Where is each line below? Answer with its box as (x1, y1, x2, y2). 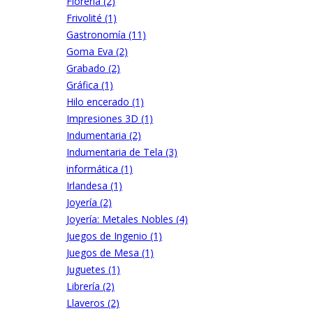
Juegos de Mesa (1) (66, 245, 154, 259)
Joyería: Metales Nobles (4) (66, 212, 189, 226)
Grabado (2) (66, 61, 121, 75)
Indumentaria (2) (66, 128, 142, 142)
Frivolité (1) (66, 10, 117, 24)
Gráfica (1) (66, 78, 114, 92)
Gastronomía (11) (66, 27, 147, 41)
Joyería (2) (66, 195, 112, 209)
